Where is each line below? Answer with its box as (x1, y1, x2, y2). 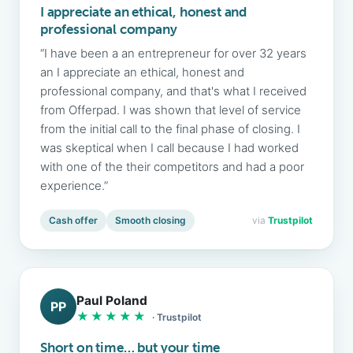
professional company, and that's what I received (40, 84, 307, 98)
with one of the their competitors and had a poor (40, 159, 304, 174)
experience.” (40, 178, 108, 193)
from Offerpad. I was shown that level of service (40, 102, 301, 117)
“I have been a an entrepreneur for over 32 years (40, 46, 307, 61)
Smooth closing (115, 214, 186, 226)
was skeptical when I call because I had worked (40, 140, 299, 155)
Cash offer (49, 214, 98, 226)
